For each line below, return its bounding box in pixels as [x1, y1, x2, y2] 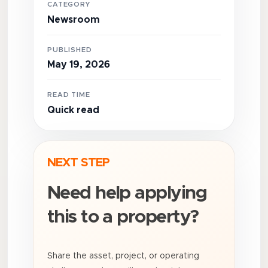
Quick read [47, 105, 99, 115]
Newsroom [47, 14, 100, 25]
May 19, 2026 [47, 60, 110, 70]
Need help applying [47, 184, 207, 202]
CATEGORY [47, 1, 91, 8]
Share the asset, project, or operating [47, 251, 199, 260]
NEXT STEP [47, 156, 109, 169]
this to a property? [47, 208, 199, 226]
